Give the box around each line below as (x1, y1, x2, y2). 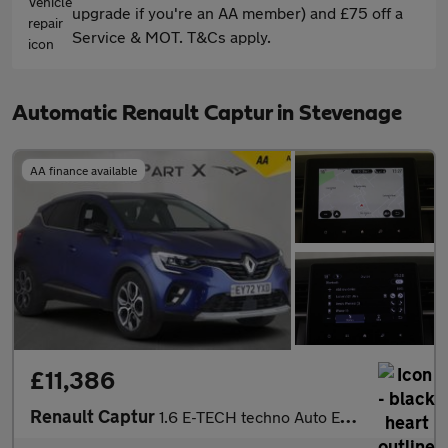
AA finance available (30, 163, 137, 177)
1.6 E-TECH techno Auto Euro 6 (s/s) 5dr (159, 406, 340, 426)
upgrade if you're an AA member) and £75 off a (72, 3, 403, 22)
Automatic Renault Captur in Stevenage (12, 102, 402, 124)
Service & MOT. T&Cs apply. (72, 27, 271, 46)
